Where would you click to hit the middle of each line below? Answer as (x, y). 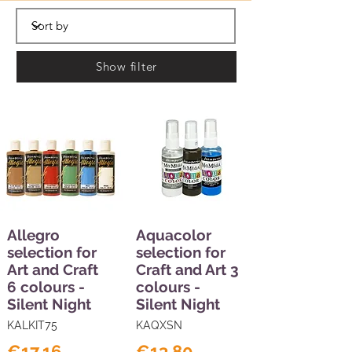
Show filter (126, 67)
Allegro (33, 235)
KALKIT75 (32, 325)
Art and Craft (53, 269)
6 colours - (46, 286)
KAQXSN (159, 325)
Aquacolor (174, 235)
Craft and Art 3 (187, 269)
